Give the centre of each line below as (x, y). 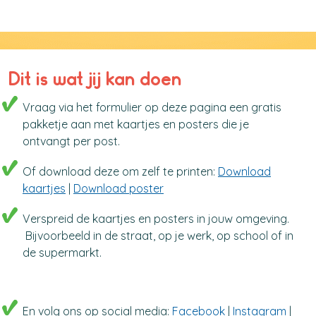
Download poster (119, 188)
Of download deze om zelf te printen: (120, 171)
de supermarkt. (62, 253)
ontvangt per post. (71, 141)
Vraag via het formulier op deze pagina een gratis (152, 107)
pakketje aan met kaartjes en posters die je (136, 124)
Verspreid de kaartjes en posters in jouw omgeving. (156, 219)
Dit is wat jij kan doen (95, 78)
